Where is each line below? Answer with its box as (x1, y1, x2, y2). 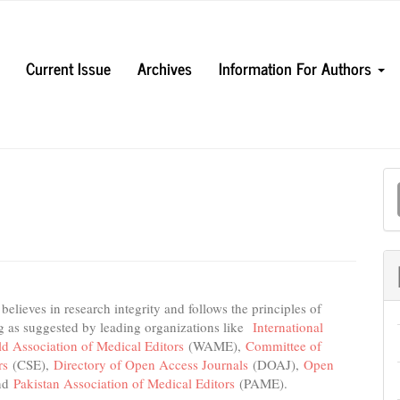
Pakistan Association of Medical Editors (13, 374, 235, 392)
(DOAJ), (248, 355, 304, 373)
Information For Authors (219, 54, 376, 81)
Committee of (246, 337, 321, 354)
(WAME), (184, 337, 246, 354)
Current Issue (26, 54, 111, 81)
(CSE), (12, 355, 54, 373)
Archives (137, 54, 192, 81)
